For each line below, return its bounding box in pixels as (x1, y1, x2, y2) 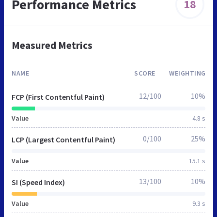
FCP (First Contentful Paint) (12, 92, 105, 102)
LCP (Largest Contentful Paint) (12, 134, 115, 144)
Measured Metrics (12, 38, 93, 52)
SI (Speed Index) (12, 177, 65, 187)
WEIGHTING (169, 68, 206, 77)
